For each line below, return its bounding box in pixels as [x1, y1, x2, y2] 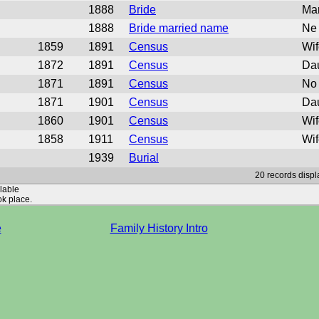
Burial [129, 152, 159, 164]
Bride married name [129, 22, 229, 34]
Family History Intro [110, 222, 208, 234]
